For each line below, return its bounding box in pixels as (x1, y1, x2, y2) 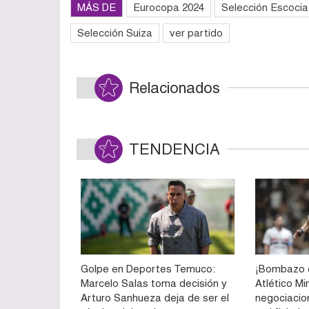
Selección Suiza (77, 26, 152, 39)
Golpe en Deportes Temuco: (81, 263, 215, 275)
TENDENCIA (129, 140, 220, 158)
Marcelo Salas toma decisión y (81, 277, 227, 290)
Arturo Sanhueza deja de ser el (81, 292, 229, 304)
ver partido (170, 26, 223, 39)
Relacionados (129, 79, 220, 97)
